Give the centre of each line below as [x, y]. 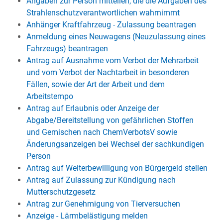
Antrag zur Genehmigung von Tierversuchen [103, 204]
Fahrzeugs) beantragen [67, 49]
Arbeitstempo [50, 96]
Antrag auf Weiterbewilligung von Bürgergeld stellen [117, 168]
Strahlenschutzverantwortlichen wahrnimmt [103, 13]
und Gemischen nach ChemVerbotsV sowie [102, 132]
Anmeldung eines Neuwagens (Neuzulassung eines [116, 37]
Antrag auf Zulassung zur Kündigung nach [101, 180]
